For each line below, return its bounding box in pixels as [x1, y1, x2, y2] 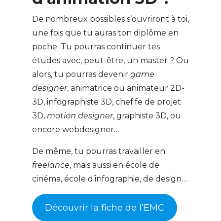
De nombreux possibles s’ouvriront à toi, [32, 14, 189, 24]
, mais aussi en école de [69, 160, 159, 170]
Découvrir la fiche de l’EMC [44, 202, 164, 214]
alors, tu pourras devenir [32, 70, 130, 79]
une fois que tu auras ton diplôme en [32, 28, 179, 38]
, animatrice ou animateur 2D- [67, 83, 184, 93]
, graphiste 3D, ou [112, 111, 181, 121]
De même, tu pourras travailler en [32, 147, 165, 156]
